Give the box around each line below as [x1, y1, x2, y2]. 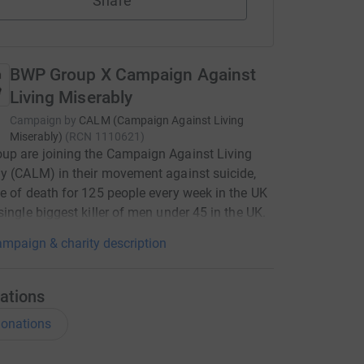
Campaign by [9, 114, 77, 127]
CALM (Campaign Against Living [79, 114, 245, 127]
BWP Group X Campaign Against [9, 65, 257, 84]
